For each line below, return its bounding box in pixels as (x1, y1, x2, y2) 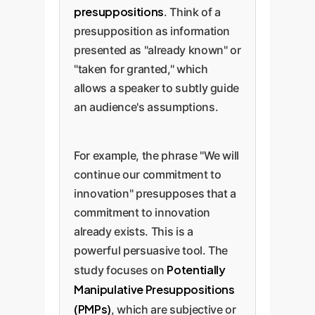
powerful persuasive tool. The (74, 243, 229, 257)
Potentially (167, 262, 226, 277)
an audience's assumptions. (74, 100, 219, 114)
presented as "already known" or (74, 43, 241, 57)
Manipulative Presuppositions (74, 282, 235, 297)
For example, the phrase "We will (74, 148, 240, 162)
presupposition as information (74, 24, 231, 38)
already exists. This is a (74, 224, 193, 238)
